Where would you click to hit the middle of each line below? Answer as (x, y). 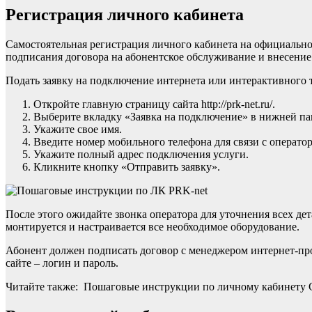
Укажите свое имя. (78, 130)
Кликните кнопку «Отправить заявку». (127, 167)
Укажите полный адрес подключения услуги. (141, 155)
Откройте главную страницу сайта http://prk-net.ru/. (154, 104)
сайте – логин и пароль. (62, 263)
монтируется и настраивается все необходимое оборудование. (153, 227)
